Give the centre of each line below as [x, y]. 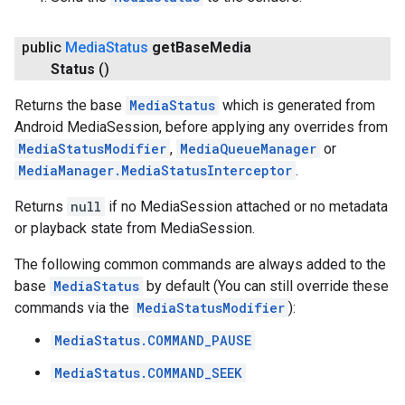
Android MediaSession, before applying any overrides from [201, 127]
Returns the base [70, 105]
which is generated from [297, 105]
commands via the [74, 308]
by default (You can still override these [266, 286]
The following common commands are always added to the [200, 264]
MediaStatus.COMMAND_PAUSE [153, 340]
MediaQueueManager [248, 149]
